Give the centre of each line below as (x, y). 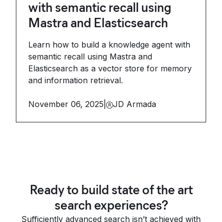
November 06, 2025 (66, 104)
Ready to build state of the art (111, 190)
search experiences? (111, 205)
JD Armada (135, 104)
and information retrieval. (76, 80)
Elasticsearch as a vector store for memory (110, 68)
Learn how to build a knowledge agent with (109, 45)
